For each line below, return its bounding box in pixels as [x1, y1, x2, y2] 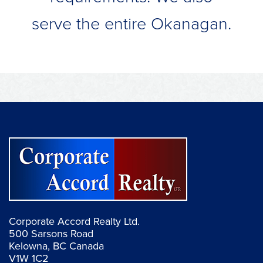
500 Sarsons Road [9, 227, 93, 240]
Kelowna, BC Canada [9, 239, 104, 252]
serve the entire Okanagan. [31, 13, 231, 34]
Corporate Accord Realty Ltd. [9, 214, 140, 228]
